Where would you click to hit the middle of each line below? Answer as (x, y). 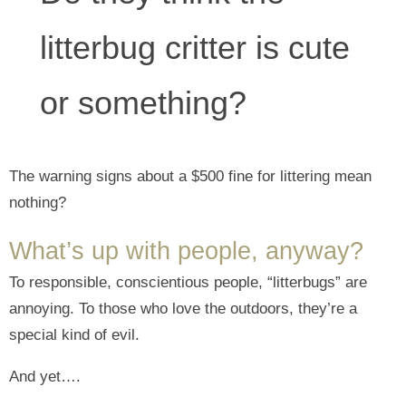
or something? (144, 102)
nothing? (38, 202)
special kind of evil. (74, 334)
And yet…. (45, 376)
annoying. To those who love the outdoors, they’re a (183, 308)
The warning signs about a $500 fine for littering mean (190, 176)
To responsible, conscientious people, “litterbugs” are (188, 282)
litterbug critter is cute (195, 47)
